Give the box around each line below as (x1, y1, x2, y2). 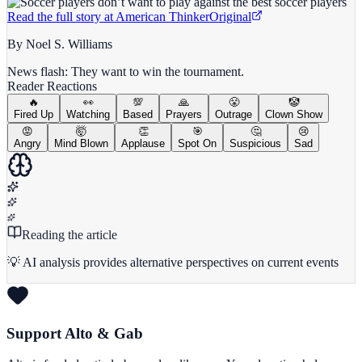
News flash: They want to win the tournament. (7, 64, 244, 78)
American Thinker (116, 9, 209, 23)
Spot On (178, 137, 217, 149)
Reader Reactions (7, 78, 97, 93)
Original (209, 9, 251, 23)
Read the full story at (7, 9, 113, 23)
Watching (66, 107, 110, 120)
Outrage (215, 107, 252, 120)
